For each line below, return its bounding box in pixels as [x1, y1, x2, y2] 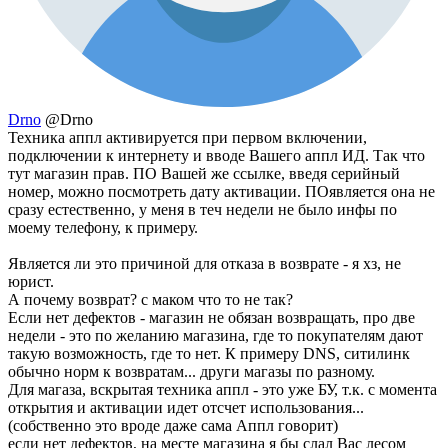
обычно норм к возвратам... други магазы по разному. [8, 363, 375, 381]
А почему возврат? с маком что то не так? [8, 291, 293, 309]
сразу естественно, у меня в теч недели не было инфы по [8, 201, 397, 219]
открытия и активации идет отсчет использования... [8, 399, 364, 417]
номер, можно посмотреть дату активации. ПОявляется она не [8, 183, 435, 201]
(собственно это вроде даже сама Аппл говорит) [8, 417, 338, 435]
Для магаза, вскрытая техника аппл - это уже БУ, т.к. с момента [8, 381, 437, 399]
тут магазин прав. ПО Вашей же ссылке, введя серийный [8, 165, 400, 183]
